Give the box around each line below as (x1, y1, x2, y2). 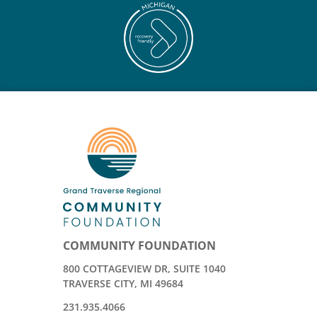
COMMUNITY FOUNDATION (63, 237, 216, 253)
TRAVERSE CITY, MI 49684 (63, 276, 183, 290)
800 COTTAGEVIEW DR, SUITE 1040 (63, 261, 226, 275)
